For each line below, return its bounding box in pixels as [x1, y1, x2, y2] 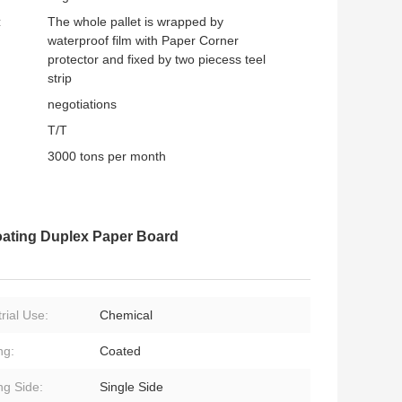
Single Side [100, 380, 163, 395]
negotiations [48, 97, 117, 112]
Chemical [100, 308, 153, 323]
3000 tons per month [48, 149, 166, 164]
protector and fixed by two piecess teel [48, 52, 266, 67]
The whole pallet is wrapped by [48, 14, 223, 30]
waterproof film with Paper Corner [48, 33, 239, 48]
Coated [100, 344, 141, 359]
